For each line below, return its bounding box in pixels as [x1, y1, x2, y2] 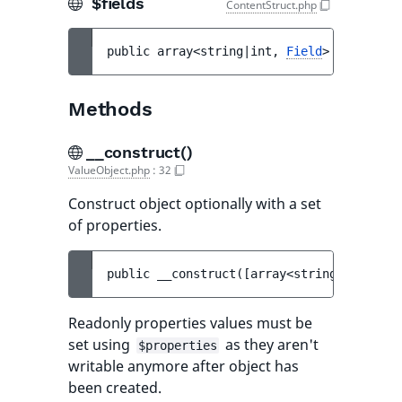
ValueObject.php [68, 162, 150, 178]
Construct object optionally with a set [68, 194, 321, 214]
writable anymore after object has [68, 356, 299, 376]
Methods [68, 98, 153, 120]
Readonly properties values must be [68, 313, 312, 333]
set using [68, 335, 134, 354]
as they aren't [222, 335, 319, 354]
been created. [68, 378, 162, 398]
